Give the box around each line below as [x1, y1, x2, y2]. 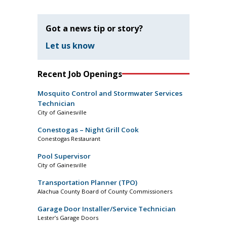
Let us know [46, 40, 95, 51]
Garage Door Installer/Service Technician [37, 204, 176, 213]
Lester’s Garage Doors [37, 213, 98, 221]
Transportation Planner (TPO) [37, 177, 137, 187]
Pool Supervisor [37, 151, 91, 161]
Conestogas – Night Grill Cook [37, 125, 139, 134]
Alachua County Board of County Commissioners [37, 187, 172, 195]
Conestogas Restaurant [37, 134, 100, 142]
